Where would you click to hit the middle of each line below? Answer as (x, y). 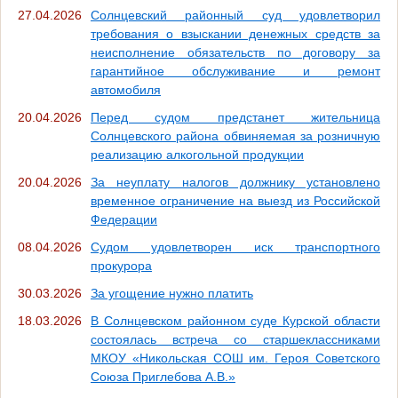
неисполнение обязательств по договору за (235, 52)
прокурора (121, 265)
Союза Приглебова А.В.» (163, 376)
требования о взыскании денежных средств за (235, 33)
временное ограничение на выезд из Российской (235, 200)
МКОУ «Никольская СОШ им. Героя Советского (235, 358)
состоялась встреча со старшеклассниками (235, 339)
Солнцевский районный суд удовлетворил (235, 15)
